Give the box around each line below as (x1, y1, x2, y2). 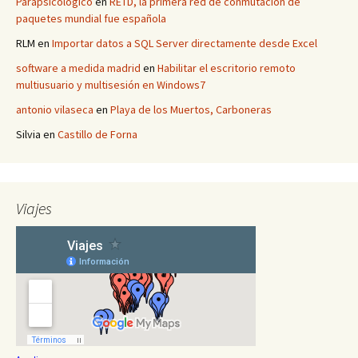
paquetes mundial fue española (16, 11, 166, 26)
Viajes (16, 198, 52, 218)
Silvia (16, 127, 41, 141)
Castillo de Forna (58, 127, 137, 141)
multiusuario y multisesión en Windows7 (16, 78, 205, 92)
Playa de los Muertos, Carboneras (110, 102, 272, 117)
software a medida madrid (16, 61, 141, 75)
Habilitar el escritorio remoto (157, 61, 296, 75)
